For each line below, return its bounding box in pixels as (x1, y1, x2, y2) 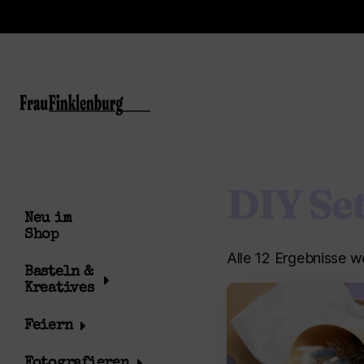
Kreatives (24, 281, 94, 296)
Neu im (24, 211, 72, 226)
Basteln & (24, 265, 93, 279)
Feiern (24, 318, 73, 333)
